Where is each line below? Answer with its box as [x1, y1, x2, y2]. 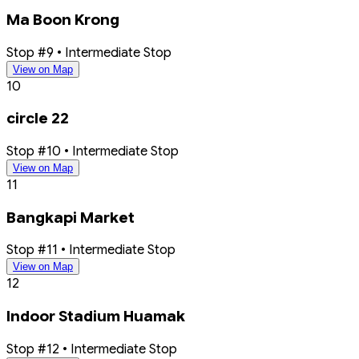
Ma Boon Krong [6, 10, 119, 29]
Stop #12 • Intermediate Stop [6, 340, 177, 357]
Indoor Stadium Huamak [6, 307, 185, 326]
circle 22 [6, 109, 69, 128]
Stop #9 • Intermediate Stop [6, 43, 171, 61]
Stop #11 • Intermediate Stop [6, 241, 175, 259]
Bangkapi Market [6, 208, 135, 227]
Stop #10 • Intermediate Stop [6, 143, 179, 160]
